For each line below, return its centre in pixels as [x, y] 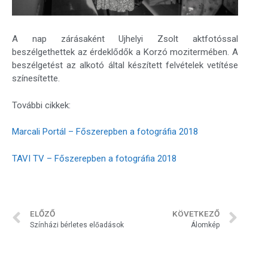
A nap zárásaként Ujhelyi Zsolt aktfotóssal [125, 39]
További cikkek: [41, 105]
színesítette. [36, 79]
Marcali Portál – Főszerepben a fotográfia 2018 [105, 132]
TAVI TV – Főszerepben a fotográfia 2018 [94, 158]
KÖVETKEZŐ [196, 213]
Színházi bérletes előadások [77, 225]
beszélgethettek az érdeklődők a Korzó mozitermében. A [125, 52]
